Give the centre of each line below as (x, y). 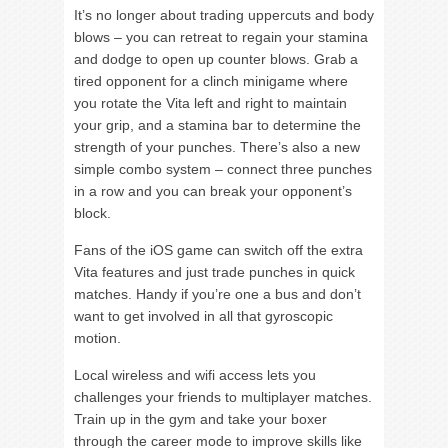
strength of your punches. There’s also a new (217, 146)
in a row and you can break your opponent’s (213, 190)
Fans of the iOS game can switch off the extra (218, 249)
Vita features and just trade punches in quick (214, 271)
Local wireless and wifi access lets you (195, 374)
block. (92, 212)
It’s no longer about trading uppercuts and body (224, 14)
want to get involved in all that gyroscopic (203, 315)
